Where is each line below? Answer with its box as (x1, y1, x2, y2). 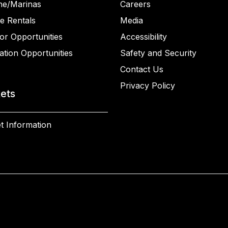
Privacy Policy (120, 80, 175, 91)
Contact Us (120, 64, 163, 74)
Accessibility (120, 32, 167, 42)
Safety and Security (120, 48, 196, 58)
